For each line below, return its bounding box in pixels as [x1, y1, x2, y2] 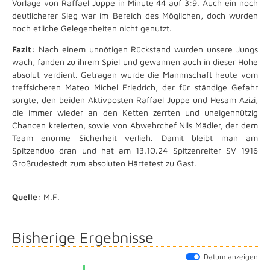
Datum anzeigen [204, 253, 258, 260]
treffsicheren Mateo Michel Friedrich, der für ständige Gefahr [12, 82, 258, 92]
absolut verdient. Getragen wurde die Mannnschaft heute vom [12, 69, 258, 80]
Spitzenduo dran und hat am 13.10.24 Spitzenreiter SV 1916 [12, 145, 258, 155]
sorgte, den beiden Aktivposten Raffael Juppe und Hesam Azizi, [12, 95, 258, 105]
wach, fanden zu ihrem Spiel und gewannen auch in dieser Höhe [12, 57, 258, 67]
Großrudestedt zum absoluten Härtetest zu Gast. [12, 158, 201, 168]
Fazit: [12, 44, 39, 54]
